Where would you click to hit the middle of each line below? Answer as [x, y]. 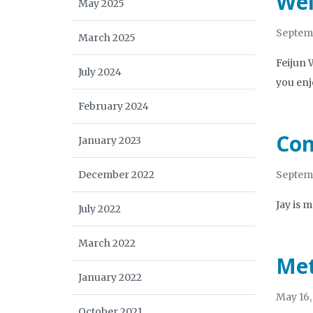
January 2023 [110, 140]
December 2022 [116, 175]
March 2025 [107, 38]
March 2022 [107, 243]
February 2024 [114, 106]
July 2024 [100, 72]
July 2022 [100, 209]
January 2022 [110, 277]
